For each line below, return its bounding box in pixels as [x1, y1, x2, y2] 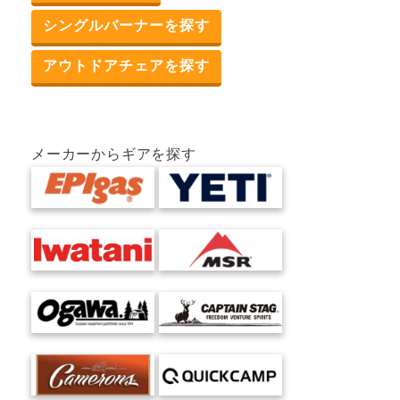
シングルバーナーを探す [42, 17, 210, 33]
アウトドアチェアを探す [42, 57, 210, 73]
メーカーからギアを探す [31, 146, 196, 162]
